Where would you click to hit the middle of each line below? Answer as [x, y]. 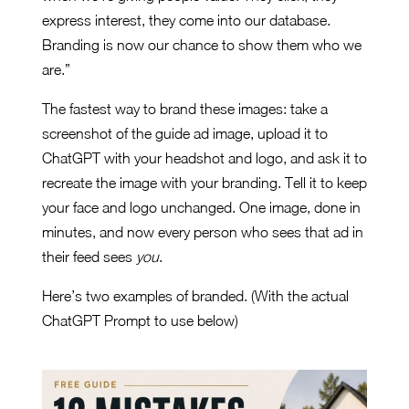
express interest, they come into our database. [186, 21]
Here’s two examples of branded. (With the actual [195, 296]
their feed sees [89, 257]
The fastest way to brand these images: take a [185, 109]
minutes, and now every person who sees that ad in [203, 232]
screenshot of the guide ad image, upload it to [185, 134]
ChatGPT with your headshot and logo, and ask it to [204, 158]
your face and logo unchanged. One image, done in [201, 208]
